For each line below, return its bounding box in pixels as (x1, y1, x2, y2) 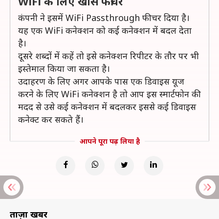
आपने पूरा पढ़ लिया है (79, 136, 140, 146)
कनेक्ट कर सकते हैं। (18, 113, 84, 125)
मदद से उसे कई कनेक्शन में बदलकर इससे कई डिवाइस (18, 101, 196, 112)
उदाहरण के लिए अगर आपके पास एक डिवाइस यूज (18, 75, 184, 87)
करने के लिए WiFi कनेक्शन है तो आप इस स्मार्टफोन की (18, 88, 201, 100)
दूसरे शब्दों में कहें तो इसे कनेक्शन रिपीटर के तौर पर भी (18, 50, 199, 62)
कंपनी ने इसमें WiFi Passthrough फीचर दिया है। (18, 12, 190, 23)
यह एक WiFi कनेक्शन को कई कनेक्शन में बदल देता (18, 24, 192, 36)
